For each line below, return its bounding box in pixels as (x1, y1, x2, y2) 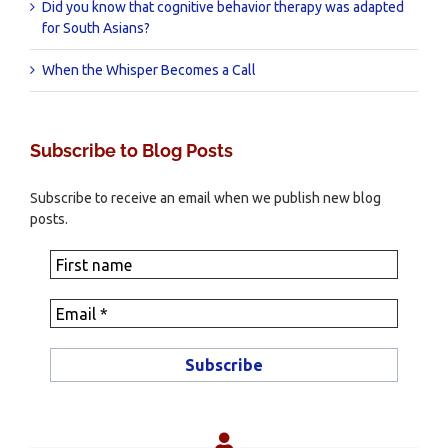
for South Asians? (42, 20, 150, 37)
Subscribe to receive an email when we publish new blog (30, 190, 381, 207)
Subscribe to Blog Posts (30, 140, 233, 162)
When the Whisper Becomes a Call (42, 62, 256, 79)
